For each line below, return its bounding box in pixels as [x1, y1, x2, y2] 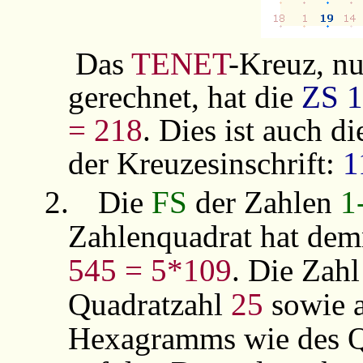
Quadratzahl [67, 286, 231, 322]
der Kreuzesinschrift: [67, 145, 343, 181]
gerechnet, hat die [67, 79, 301, 114]
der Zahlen [195, 184, 341, 220]
